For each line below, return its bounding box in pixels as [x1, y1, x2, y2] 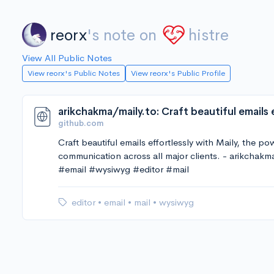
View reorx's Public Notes [28, 68, 120, 78]
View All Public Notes [22, 52, 112, 64]
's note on [87, 24, 157, 45]
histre [188, 24, 229, 45]
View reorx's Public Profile [131, 68, 225, 78]
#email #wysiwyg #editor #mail [58, 163, 189, 175]
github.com [58, 118, 103, 128]
